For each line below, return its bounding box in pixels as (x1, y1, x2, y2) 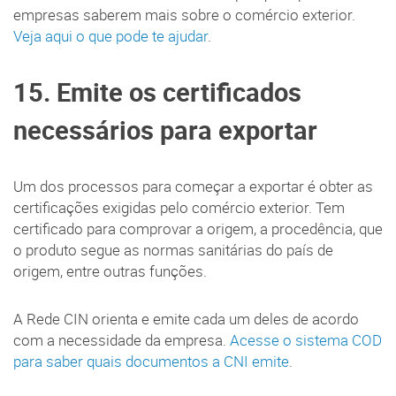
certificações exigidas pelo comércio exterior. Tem (13, 197, 345, 217)
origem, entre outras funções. (13, 261, 207, 281)
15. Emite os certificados (13, 74, 301, 109)
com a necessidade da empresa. (13, 330, 230, 350)
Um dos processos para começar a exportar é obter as (13, 176, 373, 196)
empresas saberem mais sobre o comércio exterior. (13, 4, 355, 25)
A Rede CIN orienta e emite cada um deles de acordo (13, 308, 359, 329)
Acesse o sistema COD (230, 330, 382, 350)
